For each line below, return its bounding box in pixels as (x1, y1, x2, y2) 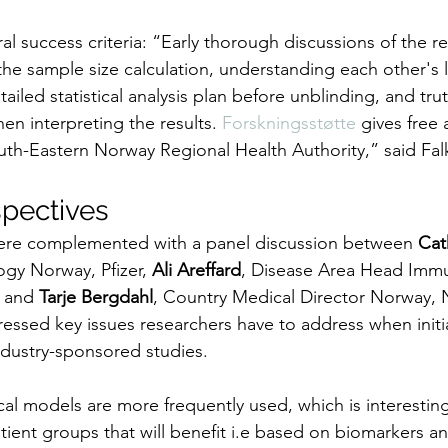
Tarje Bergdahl (39, 286, 153, 309)
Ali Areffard (152, 259, 241, 282)
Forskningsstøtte (222, 112, 356, 135)
